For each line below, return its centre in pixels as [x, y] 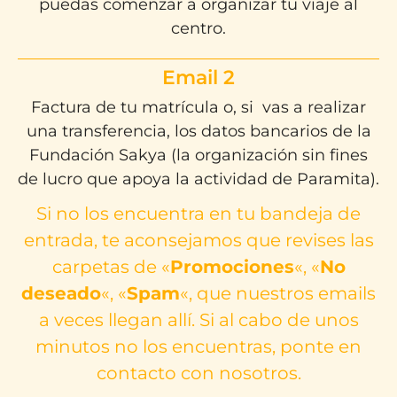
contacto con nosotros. [198, 373]
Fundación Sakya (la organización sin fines [198, 155]
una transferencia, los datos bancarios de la [198, 131]
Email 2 [198, 77]
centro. [198, 28]
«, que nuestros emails [278, 293]
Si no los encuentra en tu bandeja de [198, 213]
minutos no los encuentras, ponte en [198, 346]
